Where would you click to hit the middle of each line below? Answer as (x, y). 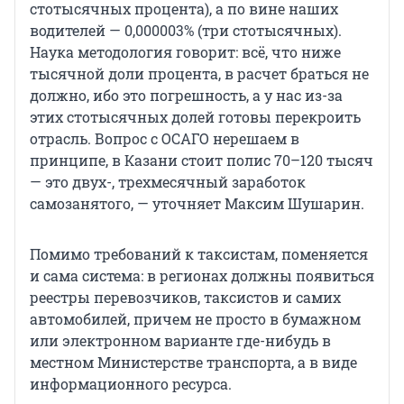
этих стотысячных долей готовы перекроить (195, 116)
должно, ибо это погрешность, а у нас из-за (186, 95)
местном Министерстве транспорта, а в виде (193, 362)
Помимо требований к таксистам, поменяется (199, 253)
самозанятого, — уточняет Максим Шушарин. (197, 203)
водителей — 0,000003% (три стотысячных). (186, 30)
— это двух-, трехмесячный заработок (168, 181)
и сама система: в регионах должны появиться (202, 275)
